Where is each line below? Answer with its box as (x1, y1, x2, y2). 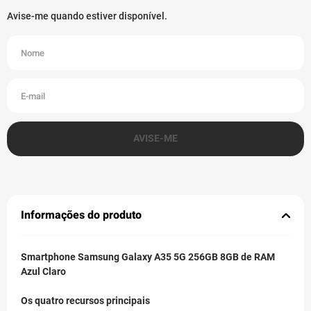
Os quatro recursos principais (21, 295, 150, 307)
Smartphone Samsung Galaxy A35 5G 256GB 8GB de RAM (21, 251, 275, 263)
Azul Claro (21, 266, 66, 278)
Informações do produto (21, 207, 142, 224)
